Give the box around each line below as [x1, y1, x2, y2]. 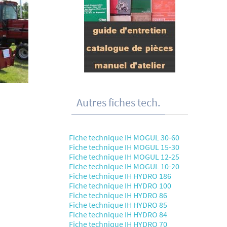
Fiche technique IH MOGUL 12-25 [69, 152, 179, 162]
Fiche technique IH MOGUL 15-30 [69, 142, 179, 152]
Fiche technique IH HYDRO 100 [69, 180, 171, 191]
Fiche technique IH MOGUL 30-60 [69, 132, 179, 142]
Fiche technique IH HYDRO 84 [69, 209, 167, 219]
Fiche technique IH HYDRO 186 [69, 171, 171, 181]
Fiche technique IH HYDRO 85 [69, 200, 167, 210]
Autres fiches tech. [77, 95, 160, 109]
